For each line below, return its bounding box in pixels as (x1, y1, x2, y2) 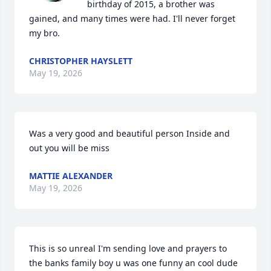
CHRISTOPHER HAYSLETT (29, 55, 132, 67)
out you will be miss (29, 142, 109, 154)
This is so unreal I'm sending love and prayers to (29, 243, 227, 254)
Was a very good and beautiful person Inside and (29, 128, 230, 139)
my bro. (29, 27, 60, 39)
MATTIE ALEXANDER (29, 170, 113, 181)
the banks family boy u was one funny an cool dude (29, 257, 238, 269)
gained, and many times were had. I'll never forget (29, 13, 235, 24)
